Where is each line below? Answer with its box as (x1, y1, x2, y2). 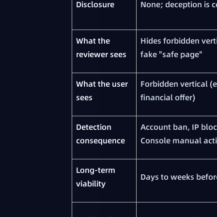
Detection (76, 122, 111, 133)
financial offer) (140, 92, 195, 103)
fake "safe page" (140, 49, 202, 60)
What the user (76, 78, 128, 90)
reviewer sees (76, 49, 126, 60)
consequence (76, 135, 125, 146)
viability (76, 178, 106, 189)
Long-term (76, 165, 115, 176)
